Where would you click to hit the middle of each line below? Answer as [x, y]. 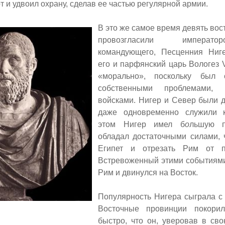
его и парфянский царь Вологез [160, 64]
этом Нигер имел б [141, 124]
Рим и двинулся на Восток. [148, 172]
